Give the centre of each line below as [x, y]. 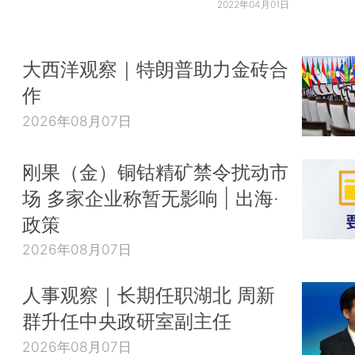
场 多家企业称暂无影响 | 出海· [151, 198]
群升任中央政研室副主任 [127, 321]
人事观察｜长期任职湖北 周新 [149, 295]
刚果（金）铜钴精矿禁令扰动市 [155, 172]
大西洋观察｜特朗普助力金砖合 [155, 69]
